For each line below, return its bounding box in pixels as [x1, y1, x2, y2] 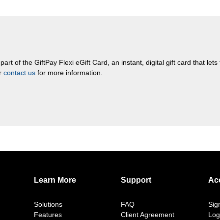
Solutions [33, 200, 62, 208]
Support [121, 176, 152, 184]
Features [33, 211, 62, 219]
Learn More [33, 176, 76, 184]
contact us [3, 69, 35, 77]
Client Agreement [121, 211, 175, 219]
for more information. [35, 69, 103, 77]
